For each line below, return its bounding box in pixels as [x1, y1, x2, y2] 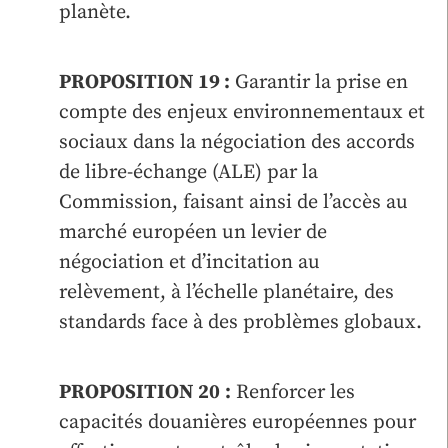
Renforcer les [231, 379, 355, 405]
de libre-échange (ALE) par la [59, 159, 318, 185]
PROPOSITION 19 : [59, 69, 230, 95]
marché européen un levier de [59, 219, 327, 245]
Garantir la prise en [230, 69, 408, 95]
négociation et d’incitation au [59, 249, 320, 275]
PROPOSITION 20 [59, 379, 220, 405]
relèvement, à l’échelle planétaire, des [59, 279, 394, 305]
